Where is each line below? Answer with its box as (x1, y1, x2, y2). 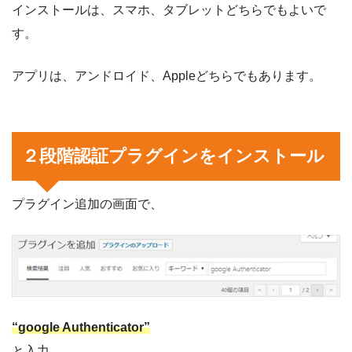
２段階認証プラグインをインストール (22, 146, 325, 167)
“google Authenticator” (12, 320, 150, 334)
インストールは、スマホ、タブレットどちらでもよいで (12, 2, 326, 16)
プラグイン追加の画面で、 (12, 197, 163, 211)
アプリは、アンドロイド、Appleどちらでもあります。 (12, 68, 321, 82)
